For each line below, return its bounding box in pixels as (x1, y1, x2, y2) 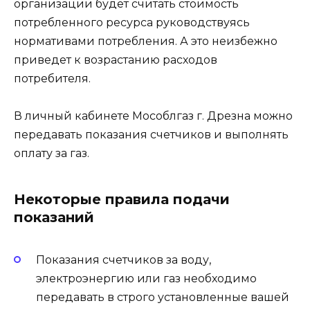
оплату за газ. (14, 146, 89, 160)
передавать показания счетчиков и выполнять (14, 127, 289, 141)
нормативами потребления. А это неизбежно (14, 34, 277, 48)
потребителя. (14, 71, 91, 85)
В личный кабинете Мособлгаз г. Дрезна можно (14, 109, 293, 122)
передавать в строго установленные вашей (36, 291, 289, 304)
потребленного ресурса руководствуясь (14, 15, 250, 29)
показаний (14, 208, 94, 226)
